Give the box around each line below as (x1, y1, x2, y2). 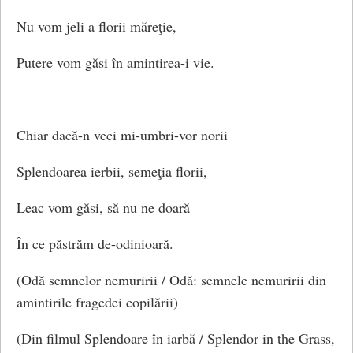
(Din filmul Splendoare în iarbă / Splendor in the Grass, (17, 329, 335, 348)
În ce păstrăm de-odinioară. (17, 234, 173, 254)
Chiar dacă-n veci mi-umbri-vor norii (17, 125, 228, 145)
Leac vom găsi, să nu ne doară (17, 198, 190, 217)
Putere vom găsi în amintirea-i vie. (17, 53, 214, 72)
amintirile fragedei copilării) (17, 292, 178, 312)
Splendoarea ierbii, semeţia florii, (17, 162, 207, 181)
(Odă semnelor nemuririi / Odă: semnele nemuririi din (17, 270, 326, 290)
